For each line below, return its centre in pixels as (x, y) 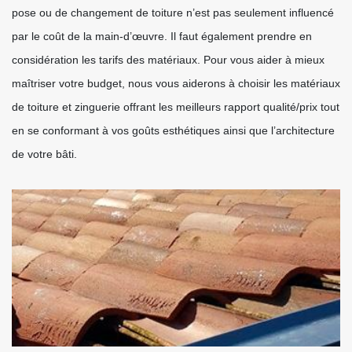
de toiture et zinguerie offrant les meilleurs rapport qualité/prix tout (176, 107)
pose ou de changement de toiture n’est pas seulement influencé (173, 13)
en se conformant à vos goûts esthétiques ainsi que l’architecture (173, 130)
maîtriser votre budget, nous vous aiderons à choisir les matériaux (176, 83)
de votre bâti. (44, 154)
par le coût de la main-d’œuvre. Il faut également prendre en (162, 36)
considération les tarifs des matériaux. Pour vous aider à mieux (168, 60)
